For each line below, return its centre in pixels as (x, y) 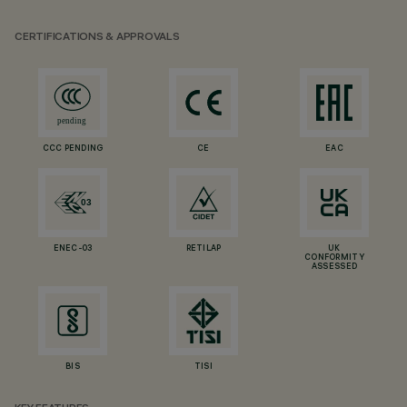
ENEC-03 (73, 249)
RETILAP (203, 249)
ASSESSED (334, 267)
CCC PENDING (73, 149)
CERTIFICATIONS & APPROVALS (97, 38)
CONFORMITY (334, 258)
